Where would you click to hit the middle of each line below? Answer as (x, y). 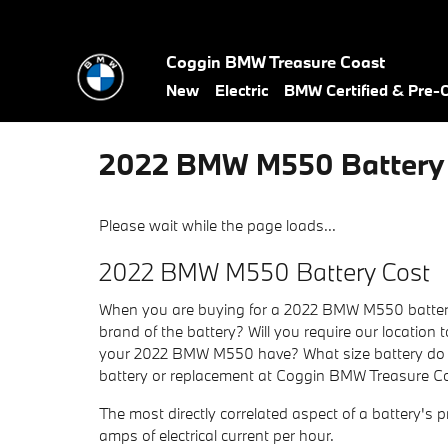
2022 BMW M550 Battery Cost (264, 271)
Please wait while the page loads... (217, 225)
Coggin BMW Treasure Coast (275, 61)
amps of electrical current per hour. (216, 434)
